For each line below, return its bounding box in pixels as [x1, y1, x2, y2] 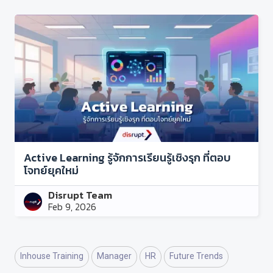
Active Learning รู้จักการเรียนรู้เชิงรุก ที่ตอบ [24, 149, 231, 166]
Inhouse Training [20, 250, 84, 261]
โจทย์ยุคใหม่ [24, 161, 79, 179]
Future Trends [169, 250, 224, 261]
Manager [97, 250, 132, 261]
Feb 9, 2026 [48, 199, 96, 214]
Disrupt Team [48, 187, 112, 203]
